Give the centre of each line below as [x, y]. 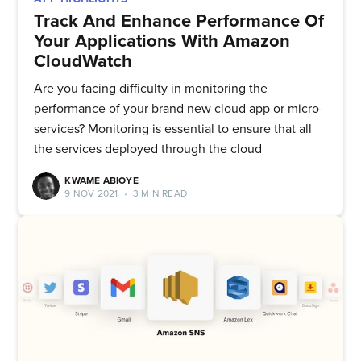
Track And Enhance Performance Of [179, 21]
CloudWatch [83, 61]
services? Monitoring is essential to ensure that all [173, 129]
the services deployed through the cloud [148, 149]
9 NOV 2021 [91, 193]
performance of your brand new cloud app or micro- [179, 108]
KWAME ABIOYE [102, 180]
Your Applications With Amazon [162, 41]
